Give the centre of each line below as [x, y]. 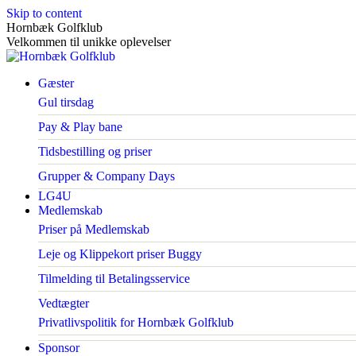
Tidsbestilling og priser [95, 151]
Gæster [56, 83]
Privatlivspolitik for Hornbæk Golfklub [136, 322]
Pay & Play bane [80, 127]
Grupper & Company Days [106, 176]
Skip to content [44, 13]
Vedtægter [64, 303]
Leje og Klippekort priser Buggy [120, 254]
